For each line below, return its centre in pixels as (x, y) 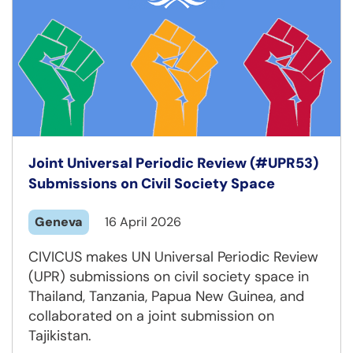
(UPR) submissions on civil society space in (169, 277)
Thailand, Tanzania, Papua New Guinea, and (166, 297)
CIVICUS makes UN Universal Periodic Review (173, 257)
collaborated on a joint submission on (151, 316)
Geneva (59, 222)
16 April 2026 (143, 222)
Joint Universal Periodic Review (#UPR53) (173, 163)
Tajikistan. (60, 336)
